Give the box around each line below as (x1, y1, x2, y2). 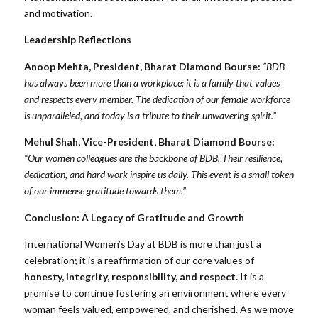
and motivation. (24, 7, 92, 20)
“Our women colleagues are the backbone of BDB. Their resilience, (24, 152, 283, 165)
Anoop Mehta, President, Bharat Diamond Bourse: (24, 60, 261, 72)
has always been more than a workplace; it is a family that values (24, 76, 280, 89)
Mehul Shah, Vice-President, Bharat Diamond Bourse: (24, 136, 275, 148)
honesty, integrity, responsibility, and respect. (24, 270, 238, 283)
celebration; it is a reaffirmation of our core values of (24, 253, 254, 266)
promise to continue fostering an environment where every (24, 286, 286, 299)
